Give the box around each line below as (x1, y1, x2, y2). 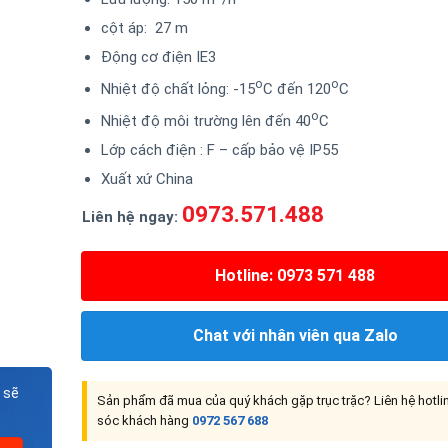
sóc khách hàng (96, 413, 192, 428)
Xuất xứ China (101, 169, 193, 188)
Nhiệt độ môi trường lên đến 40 (101, 111, 311, 130)
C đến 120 (263, 79, 331, 98)
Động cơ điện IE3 (101, 47, 216, 66)
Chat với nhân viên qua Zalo (192, 326, 398, 345)
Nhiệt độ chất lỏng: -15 (101, 79, 255, 98)
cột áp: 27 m (101, 18, 188, 37)
